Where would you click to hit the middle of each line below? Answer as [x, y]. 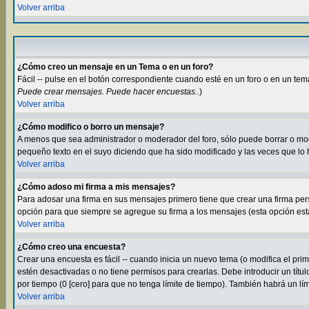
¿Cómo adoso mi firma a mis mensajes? [96, 187]
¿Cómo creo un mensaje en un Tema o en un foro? [115, 67]
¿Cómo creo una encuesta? [71, 247]
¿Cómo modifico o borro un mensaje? [91, 127]
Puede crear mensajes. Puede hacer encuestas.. [108, 92]
